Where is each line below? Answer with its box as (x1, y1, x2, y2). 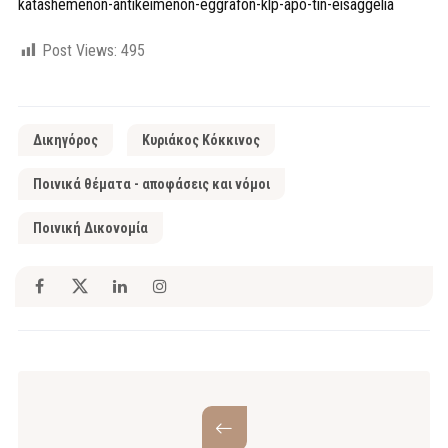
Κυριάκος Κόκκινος (142, 131, 260, 148)
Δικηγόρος (33, 131, 98, 148)
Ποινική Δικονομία (33, 219, 148, 236)
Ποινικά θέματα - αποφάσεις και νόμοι (33, 175, 270, 192)
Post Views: (42, 40, 117, 60)
